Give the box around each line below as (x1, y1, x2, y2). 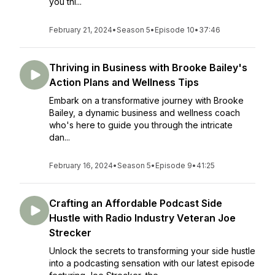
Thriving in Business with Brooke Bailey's (49, 61, 247, 74)
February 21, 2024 (49, 25, 112, 34)
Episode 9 (155, 161, 192, 170)
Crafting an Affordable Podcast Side (49, 197, 222, 209)
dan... (49, 132, 70, 142)
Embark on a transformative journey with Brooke (49, 95, 244, 106)
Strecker (49, 227, 91, 239)
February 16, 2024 (49, 161, 113, 170)
